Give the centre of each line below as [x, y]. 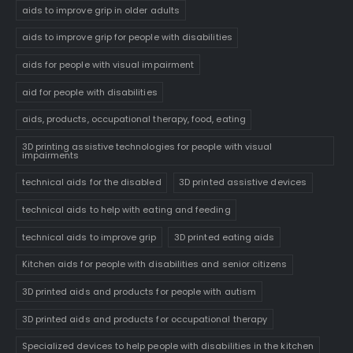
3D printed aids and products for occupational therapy [145, 319]
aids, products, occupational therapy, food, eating [134, 119]
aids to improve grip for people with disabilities [127, 37]
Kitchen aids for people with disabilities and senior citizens [154, 264]
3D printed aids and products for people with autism [139, 291]
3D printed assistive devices [243, 182]
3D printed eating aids [225, 237]
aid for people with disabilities [89, 92]
